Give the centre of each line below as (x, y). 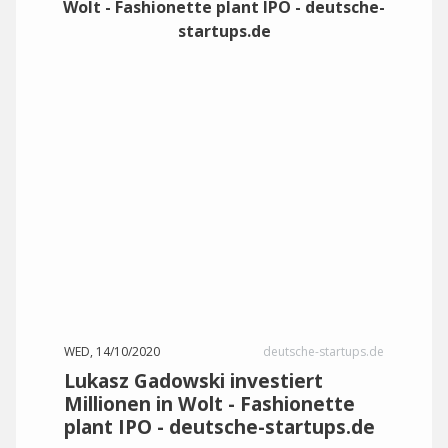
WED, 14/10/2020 (112, 351)
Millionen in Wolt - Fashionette (209, 403)
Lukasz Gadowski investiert (193, 380)
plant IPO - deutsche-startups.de (219, 426)
